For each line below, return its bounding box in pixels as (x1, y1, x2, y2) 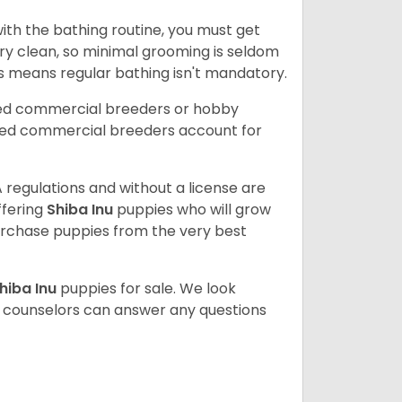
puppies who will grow (117, 198, 271, 220)
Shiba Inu (47, 198, 117, 220)
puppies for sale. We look (60, 277, 236, 299)
